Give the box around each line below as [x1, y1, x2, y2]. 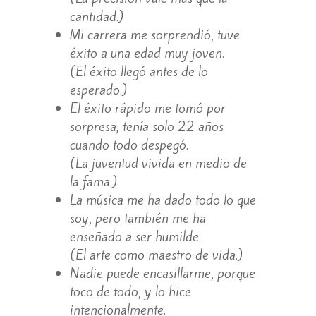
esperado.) [69, 80, 127, 99]
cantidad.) [69, 6, 123, 25]
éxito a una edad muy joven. [69, 43, 224, 62]
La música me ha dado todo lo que [69, 190, 256, 209]
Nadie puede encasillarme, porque [69, 263, 255, 282]
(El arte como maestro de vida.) [69, 245, 243, 264]
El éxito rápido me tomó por [69, 98, 226, 117]
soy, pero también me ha [69, 208, 206, 227]
